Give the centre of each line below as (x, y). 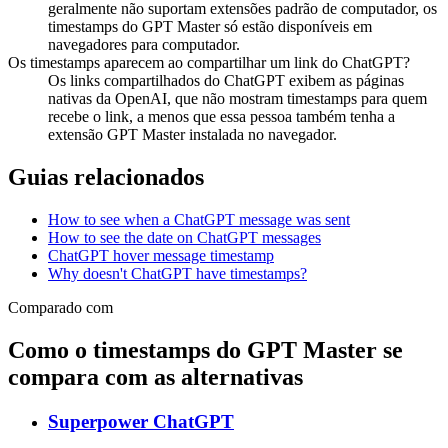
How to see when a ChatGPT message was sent (199, 219)
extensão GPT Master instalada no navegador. (192, 135)
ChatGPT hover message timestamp (161, 255)
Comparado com (60, 307)
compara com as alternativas (155, 376)
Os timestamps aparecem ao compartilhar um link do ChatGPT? (209, 63)
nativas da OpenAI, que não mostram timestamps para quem (237, 99)
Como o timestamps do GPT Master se (205, 349)
